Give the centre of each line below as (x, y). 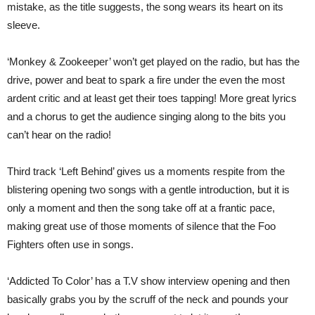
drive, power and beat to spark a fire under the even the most (146, 80)
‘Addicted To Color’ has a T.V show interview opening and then (148, 281)
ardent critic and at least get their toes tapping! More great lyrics (152, 98)
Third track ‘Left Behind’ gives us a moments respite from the (146, 171)
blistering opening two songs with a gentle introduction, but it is (148, 189)
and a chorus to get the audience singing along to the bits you (146, 116)
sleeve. (24, 25)
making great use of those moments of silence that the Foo (141, 226)
